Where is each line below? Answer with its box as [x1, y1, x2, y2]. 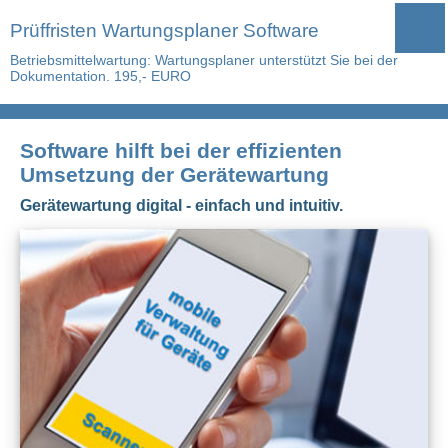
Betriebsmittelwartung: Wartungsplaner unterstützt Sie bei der [10, 52, 398, 68]
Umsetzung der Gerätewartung [20, 163, 329, 186]
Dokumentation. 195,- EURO [10, 68, 191, 84]
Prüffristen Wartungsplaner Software [10, 20, 319, 41]
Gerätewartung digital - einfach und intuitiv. [20, 197, 343, 214]
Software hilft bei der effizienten [20, 139, 342, 162]
